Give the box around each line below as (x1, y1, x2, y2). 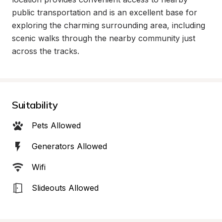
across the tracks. (12, 46, 79, 56)
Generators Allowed (32, 141, 107, 151)
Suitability (12, 99, 58, 111)
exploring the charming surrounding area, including (12, 20, 205, 30)
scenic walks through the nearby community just (12, 33, 195, 43)
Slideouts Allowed (32, 183, 99, 193)
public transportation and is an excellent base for (12, 7, 197, 17)
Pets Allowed (32, 120, 81, 130)
